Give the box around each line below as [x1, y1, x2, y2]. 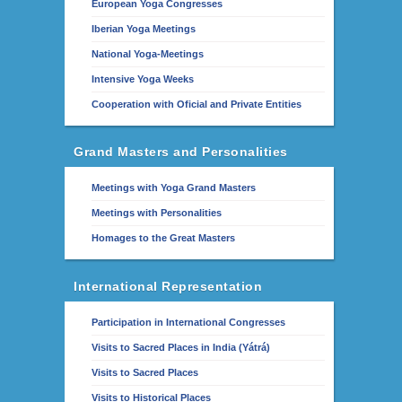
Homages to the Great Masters [92, 232, 235, 243]
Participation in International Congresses [92, 316, 285, 328]
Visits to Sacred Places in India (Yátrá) [92, 341, 270, 353]
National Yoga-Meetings [92, 48, 204, 59]
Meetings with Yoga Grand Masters [92, 182, 256, 193]
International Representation [74, 278, 262, 293]
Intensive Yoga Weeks [92, 73, 194, 84]
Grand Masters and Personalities [74, 144, 288, 159]
